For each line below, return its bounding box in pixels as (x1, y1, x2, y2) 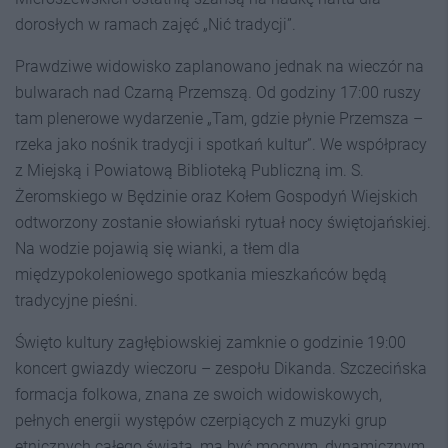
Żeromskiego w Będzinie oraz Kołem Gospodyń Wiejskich (15, 187, 418, 206)
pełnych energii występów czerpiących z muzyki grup (15, 411, 387, 430)
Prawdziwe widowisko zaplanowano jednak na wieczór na (15, 57, 424, 76)
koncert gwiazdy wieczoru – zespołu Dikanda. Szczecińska (15, 359, 427, 378)
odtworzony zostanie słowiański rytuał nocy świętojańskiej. (15, 213, 431, 232)
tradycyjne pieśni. (15, 291, 138, 310)
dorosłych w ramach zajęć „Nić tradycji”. (15, 15, 296, 34)
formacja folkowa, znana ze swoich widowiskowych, (15, 385, 382, 404)
